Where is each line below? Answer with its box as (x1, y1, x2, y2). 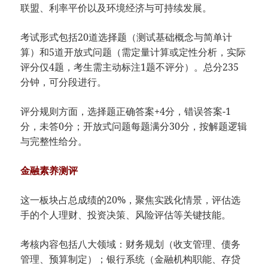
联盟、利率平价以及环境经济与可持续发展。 (20, 1, 212, 15)
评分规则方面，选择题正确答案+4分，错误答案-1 (20, 105, 232, 118)
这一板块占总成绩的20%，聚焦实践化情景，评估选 (20, 193, 241, 207)
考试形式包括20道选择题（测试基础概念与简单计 (20, 31, 233, 44)
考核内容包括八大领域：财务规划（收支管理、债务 (20, 237, 241, 251)
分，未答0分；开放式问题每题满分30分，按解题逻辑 (20, 120, 248, 133)
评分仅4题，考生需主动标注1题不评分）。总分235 (20, 60, 239, 74)
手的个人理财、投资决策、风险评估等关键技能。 (20, 208, 232, 222)
